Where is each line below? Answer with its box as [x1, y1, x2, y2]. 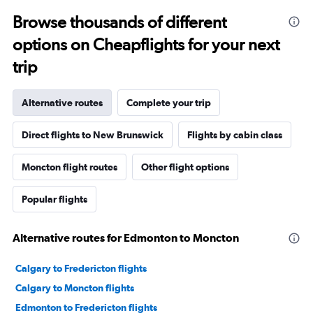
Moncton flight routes [22, 161, 117, 173]
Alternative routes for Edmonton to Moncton [13, 231, 239, 245]
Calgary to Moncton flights [15, 282, 134, 294]
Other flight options [141, 161, 229, 173]
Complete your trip [126, 97, 211, 109]
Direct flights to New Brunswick [22, 129, 163, 141]
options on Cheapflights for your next [13, 34, 279, 55]
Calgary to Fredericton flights [15, 263, 147, 275]
